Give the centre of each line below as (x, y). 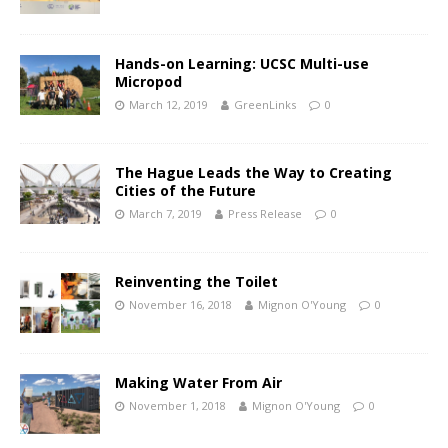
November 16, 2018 (180, 304)
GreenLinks (265, 104)
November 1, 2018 (177, 405)
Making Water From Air (198, 382)
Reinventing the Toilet (196, 281)
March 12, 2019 (168, 104)
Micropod (148, 81)
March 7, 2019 (165, 213)
